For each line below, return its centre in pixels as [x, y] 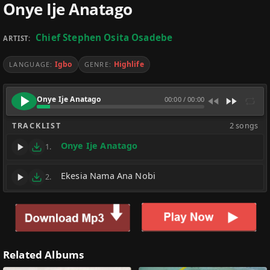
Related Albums [44, 255]
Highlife [129, 64]
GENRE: [98, 64]
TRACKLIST [37, 126]
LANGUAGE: [31, 64]
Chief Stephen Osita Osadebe [104, 38]
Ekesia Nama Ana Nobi [108, 176]
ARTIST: [18, 39]
